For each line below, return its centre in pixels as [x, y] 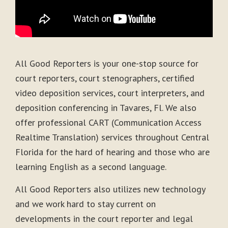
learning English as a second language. [91, 167]
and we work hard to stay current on [85, 204]
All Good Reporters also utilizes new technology [110, 189]
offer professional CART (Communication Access [108, 123]
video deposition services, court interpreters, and [110, 93]
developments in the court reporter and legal [104, 218]
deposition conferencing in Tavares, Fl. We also [106, 108]
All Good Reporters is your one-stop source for [107, 64]
